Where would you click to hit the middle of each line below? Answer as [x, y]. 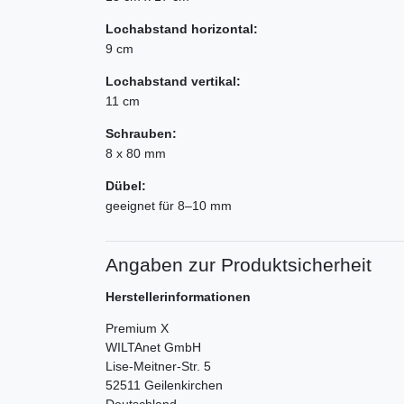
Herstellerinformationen [178, 297]
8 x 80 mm [136, 154]
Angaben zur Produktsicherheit [239, 265]
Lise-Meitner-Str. [153, 367]
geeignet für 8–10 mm [169, 206]
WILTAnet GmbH [153, 348]
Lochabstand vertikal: [173, 82]
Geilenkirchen [184, 386]
